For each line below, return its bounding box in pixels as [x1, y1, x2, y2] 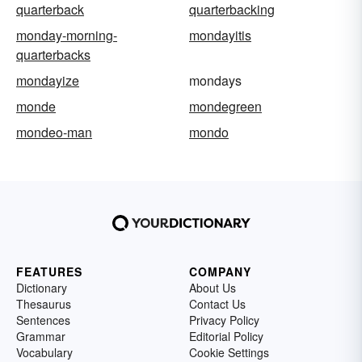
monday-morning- [16, 26, 117, 45]
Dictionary [16, 280, 67, 297]
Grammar [16, 328, 65, 345]
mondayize [16, 71, 79, 90]
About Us [189, 280, 236, 297]
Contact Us [189, 296, 246, 313]
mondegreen [189, 97, 262, 116]
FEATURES [16, 263, 82, 280]
